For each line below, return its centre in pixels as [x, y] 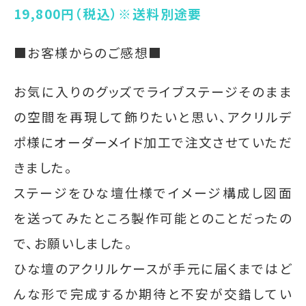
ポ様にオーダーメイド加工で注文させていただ [153, 142]
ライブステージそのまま [220, 92]
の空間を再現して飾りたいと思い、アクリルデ [153, 117]
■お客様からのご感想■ [88, 53]
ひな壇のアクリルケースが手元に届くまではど [153, 268]
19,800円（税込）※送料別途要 [108, 14]
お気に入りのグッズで [81, 92]
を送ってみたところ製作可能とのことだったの [153, 218]
